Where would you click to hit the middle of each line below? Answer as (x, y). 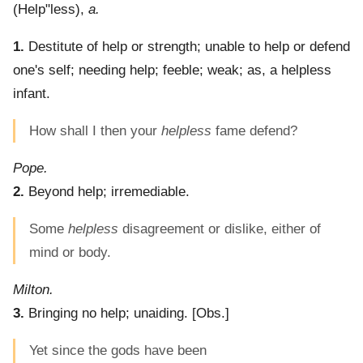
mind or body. (70, 253)
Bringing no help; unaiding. (106, 314)
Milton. (33, 290)
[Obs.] (209, 314)
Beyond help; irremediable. (107, 192)
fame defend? (254, 131)
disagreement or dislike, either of (220, 229)
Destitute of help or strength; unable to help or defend (187, 47)
